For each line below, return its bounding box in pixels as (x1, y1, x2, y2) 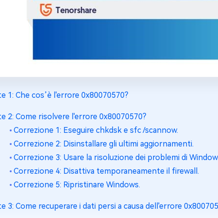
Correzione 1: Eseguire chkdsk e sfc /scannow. (14, 126, 178, 135)
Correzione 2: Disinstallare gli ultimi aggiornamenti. (14, 139, 194, 148)
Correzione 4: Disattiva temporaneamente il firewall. (14, 166, 199, 176)
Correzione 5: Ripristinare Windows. (14, 180, 140, 189)
